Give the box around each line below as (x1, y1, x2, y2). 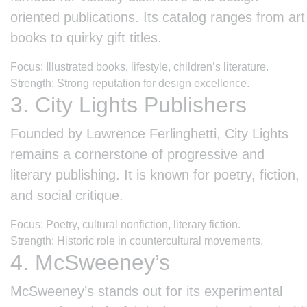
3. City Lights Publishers (10, 92, 247, 117)
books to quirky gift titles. (10, 29, 162, 45)
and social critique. (10, 187, 123, 203)
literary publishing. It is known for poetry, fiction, (10, 167, 299, 182)
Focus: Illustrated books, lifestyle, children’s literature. (10, 60, 269, 73)
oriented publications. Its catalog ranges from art (10, 9, 305, 25)
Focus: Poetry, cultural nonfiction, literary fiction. (10, 218, 241, 230)
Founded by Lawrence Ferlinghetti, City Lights (10, 125, 288, 141)
